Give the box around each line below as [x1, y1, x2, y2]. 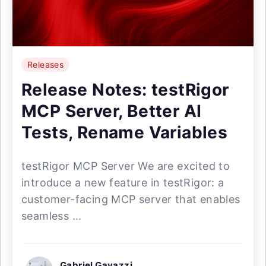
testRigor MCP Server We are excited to [21, 160, 230, 172]
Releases [27, 59, 64, 69]
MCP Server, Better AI [21, 101, 202, 121]
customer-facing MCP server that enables [21, 193, 240, 205]
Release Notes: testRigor [21, 80, 229, 100]
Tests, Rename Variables [21, 122, 228, 142]
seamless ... [21, 210, 82, 222]
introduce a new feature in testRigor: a [21, 176, 224, 189]
